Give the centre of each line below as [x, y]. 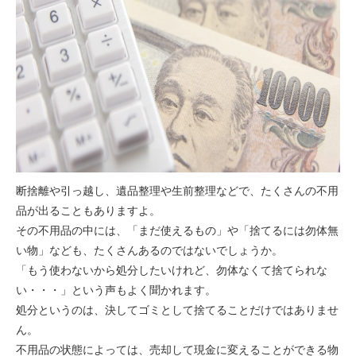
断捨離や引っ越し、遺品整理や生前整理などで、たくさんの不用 [178, 190]
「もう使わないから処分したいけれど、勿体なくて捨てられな [172, 270]
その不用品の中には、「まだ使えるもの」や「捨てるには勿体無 [178, 230]
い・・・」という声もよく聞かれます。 [116, 290]
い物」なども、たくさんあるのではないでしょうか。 [150, 250]
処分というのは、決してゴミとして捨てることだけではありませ [178, 310]
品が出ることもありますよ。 [89, 210]
